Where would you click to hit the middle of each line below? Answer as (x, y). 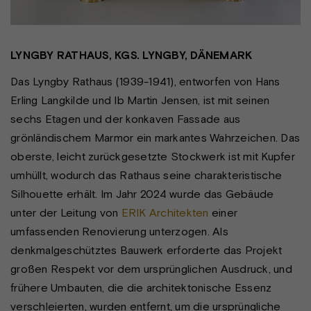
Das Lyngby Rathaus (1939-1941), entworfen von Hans (145, 82)
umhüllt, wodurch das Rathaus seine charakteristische (146, 175)
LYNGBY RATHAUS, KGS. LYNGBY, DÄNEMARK (132, 54)
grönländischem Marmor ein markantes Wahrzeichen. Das (155, 138)
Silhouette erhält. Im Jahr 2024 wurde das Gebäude (142, 194)
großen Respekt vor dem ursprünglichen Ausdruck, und (151, 269)
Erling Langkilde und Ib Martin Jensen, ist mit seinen (140, 100)
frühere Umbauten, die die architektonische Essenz (141, 288)
